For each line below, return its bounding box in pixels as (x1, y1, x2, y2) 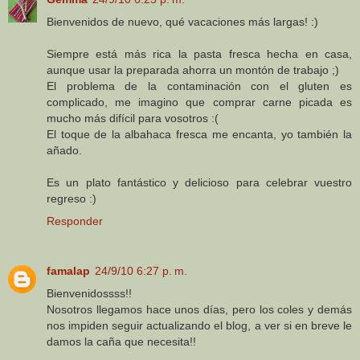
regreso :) (47, 192, 96, 206)
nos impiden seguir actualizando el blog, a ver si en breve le (47, 319, 352, 333)
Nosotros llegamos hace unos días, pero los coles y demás (47, 303, 352, 317)
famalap (47, 264, 90, 278)
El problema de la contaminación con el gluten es (47, 80, 352, 93)
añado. (47, 144, 82, 157)
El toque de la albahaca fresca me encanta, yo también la (47, 128, 352, 141)
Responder (47, 215, 103, 228)
